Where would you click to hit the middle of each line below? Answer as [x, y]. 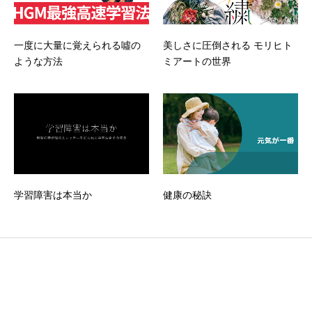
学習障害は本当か [53, 195]
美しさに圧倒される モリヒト [228, 45]
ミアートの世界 [197, 61]
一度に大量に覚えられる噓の [77, 45]
